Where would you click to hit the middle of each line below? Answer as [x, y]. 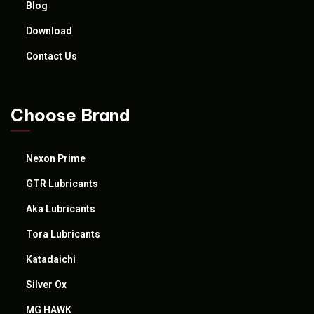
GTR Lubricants [62, 183]
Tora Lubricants [63, 234]
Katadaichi [51, 259]
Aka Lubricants [61, 209]
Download [49, 30]
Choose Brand [70, 115]
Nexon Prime [56, 158]
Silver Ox [46, 284]
